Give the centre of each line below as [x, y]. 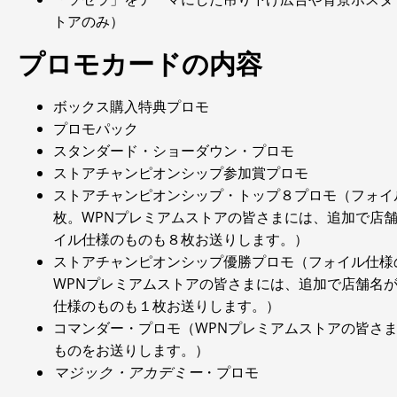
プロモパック [96, 128]
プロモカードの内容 [140, 64]
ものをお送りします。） [131, 350]
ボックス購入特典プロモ [131, 106]
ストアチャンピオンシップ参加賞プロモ [181, 173]
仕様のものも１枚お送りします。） [167, 306]
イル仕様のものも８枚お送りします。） [181, 239]
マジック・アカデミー [128, 372]
